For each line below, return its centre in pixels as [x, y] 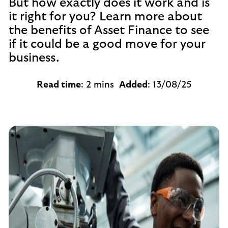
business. [34, 58]
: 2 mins [100, 85]
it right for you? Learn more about [105, 17]
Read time [59, 85]
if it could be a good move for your [107, 44]
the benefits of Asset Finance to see [109, 31]
